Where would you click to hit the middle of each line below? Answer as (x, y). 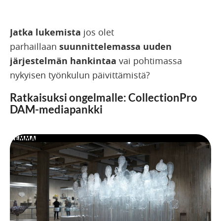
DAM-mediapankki (56, 110)
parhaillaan (35, 47)
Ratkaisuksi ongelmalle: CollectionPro (104, 98)
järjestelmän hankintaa (63, 61)
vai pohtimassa (149, 61)
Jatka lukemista (45, 33)
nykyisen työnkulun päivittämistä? (80, 75)
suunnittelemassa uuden (115, 47)
